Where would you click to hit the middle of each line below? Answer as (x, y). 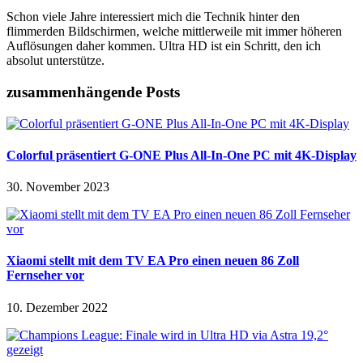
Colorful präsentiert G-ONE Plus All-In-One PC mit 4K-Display (181, 155)
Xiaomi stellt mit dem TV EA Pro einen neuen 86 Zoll (153, 261)
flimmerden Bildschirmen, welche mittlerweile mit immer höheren (174, 32)
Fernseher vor (45, 275)
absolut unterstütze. (56, 61)
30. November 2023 (58, 187)
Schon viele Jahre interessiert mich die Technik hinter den (153, 17)
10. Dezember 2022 (57, 307)
